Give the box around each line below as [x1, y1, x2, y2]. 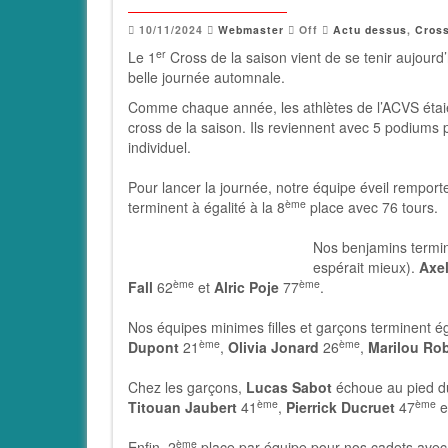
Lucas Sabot [246, 377, 332, 397]
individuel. [128, 137, 191, 157]
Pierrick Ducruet [286, 397, 395, 417]
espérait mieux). [313, 257, 419, 277]
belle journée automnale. [128, 67, 285, 87]
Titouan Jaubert [128, 397, 237, 417]
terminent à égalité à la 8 [128, 197, 285, 217]
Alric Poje [214, 277, 279, 297]
